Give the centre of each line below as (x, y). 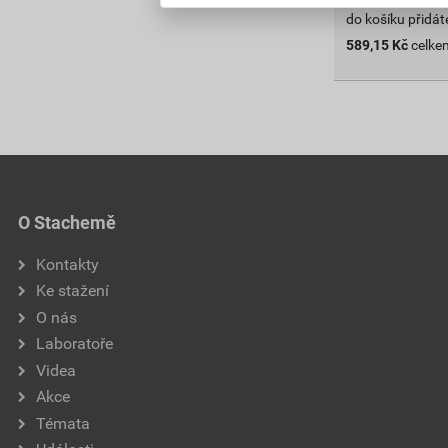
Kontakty (67, 264)
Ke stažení (72, 290)
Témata (63, 423)
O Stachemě (67, 222)
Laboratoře (74, 343)
